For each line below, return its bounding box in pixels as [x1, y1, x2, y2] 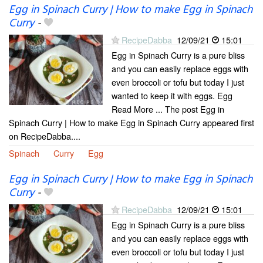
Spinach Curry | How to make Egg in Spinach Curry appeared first [9, 116, 254, 129]
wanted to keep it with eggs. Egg [112, 89, 232, 102]
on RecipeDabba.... [9, 130, 80, 143]
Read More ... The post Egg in [112, 103, 224, 116]
